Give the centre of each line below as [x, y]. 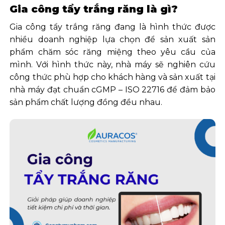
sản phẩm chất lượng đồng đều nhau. [86, 102]
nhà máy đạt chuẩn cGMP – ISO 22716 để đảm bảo [113, 89]
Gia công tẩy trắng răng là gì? [94, 9]
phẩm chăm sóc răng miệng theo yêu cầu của [113, 52]
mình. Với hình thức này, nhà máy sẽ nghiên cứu [113, 64]
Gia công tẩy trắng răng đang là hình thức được [113, 27]
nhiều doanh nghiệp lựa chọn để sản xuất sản [113, 39]
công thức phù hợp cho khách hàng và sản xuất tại [113, 77]
